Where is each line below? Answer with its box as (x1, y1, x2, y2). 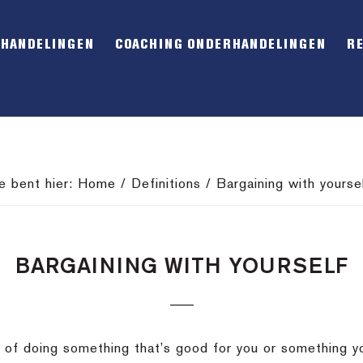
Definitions (126, 178, 206, 191)
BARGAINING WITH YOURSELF (15, 258, 348, 276)
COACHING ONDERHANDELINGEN (115, 40, 326, 51)
